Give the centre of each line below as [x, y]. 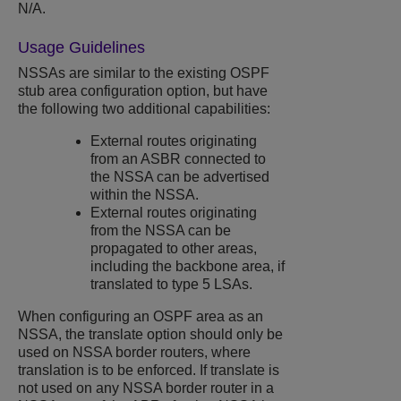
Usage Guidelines [81, 48]
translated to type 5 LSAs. [172, 285]
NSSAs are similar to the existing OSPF [144, 73]
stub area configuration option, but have [143, 91]
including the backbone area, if [188, 267]
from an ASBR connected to [179, 159]
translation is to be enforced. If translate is [149, 371]
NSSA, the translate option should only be [150, 335]
